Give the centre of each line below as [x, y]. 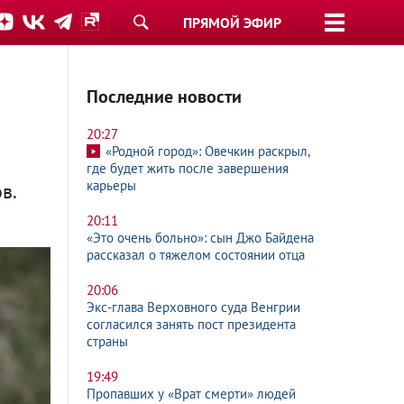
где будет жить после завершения [188, 168]
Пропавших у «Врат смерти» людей [191, 394]
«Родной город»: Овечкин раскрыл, [207, 151]
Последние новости [164, 96]
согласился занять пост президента [191, 324]
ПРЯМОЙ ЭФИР [232, 23]
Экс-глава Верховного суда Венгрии [193, 307]
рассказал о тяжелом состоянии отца [196, 255]
